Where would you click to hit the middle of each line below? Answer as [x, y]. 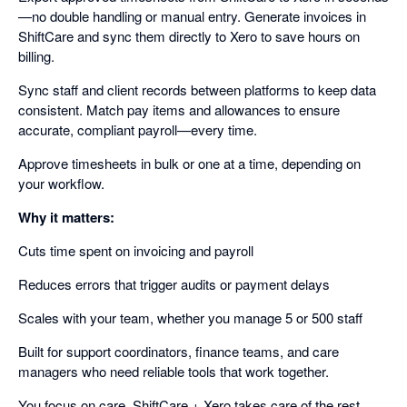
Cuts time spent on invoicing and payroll [136, 250]
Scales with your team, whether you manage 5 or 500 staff [190, 317]
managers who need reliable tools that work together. [174, 371]
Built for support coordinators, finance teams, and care [179, 351]
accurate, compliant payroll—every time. [138, 129]
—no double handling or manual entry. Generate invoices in [192, 15]
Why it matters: [66, 217]
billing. [36, 55]
